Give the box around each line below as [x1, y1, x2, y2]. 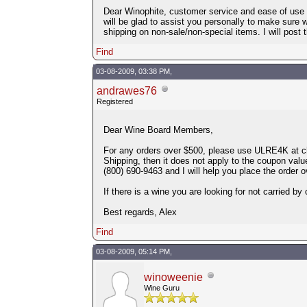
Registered [96, 97, 133, 106]
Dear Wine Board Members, [103, 124, 213, 135]
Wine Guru [143, 283, 180, 292]
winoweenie [143, 271, 203, 283]
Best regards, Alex [103, 206, 177, 217]
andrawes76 [96, 84, 157, 97]
